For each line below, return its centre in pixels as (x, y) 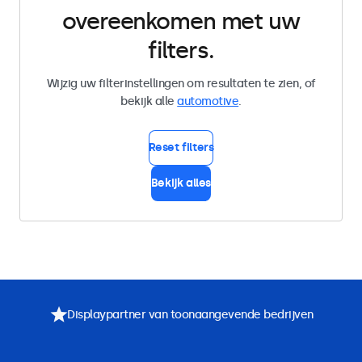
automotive (208, 101)
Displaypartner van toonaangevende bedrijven (190, 314)
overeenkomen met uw (181, 21)
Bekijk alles (181, 183)
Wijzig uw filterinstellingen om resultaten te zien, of (181, 84)
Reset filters (181, 147)
